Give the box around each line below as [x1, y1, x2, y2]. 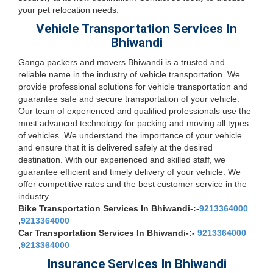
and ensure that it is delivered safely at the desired [18, 143, 213, 152]
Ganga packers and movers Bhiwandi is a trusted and [18, 57, 225, 67]
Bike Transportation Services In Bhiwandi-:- [18, 204, 199, 213]
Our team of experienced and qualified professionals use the [18, 106, 251, 116]
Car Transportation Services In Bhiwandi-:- [18, 228, 197, 238]
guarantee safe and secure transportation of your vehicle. [18, 94, 239, 104]
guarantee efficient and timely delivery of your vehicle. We [18, 167, 241, 177]
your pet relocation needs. [18, 5, 119, 15]
